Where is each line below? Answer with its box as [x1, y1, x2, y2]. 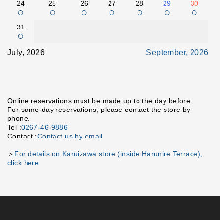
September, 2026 [146, 48, 209, 56]
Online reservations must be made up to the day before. [7, 97, 192, 105]
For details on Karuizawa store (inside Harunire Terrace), [14, 150, 203, 158]
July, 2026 [7, 48, 45, 56]
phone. [7, 114, 30, 122]
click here [7, 159, 39, 166]
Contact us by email [37, 132, 103, 140]
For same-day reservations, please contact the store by [7, 106, 191, 113]
